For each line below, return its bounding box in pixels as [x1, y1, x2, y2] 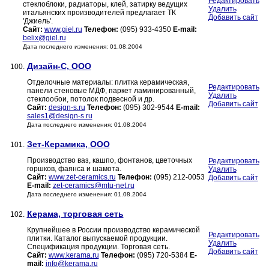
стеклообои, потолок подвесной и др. [26, 95, 154, 104]
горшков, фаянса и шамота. [26, 165, 121, 174]
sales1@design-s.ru [26, 112, 92, 121]
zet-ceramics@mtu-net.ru [52, 181, 134, 190]
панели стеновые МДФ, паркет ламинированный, [26, 86, 196, 95]
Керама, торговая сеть [26, 209, 124, 219]
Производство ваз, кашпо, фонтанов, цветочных [26, 156, 192, 165]
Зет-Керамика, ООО [26, 139, 110, 150]
